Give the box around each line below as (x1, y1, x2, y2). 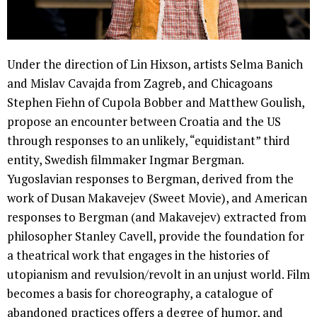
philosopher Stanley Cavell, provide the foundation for (7, 227, 304, 244)
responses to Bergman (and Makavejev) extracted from (7, 208, 306, 225)
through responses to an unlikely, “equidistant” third (7, 132, 290, 149)
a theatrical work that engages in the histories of (7, 246, 269, 263)
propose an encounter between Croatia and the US (7, 113, 281, 129)
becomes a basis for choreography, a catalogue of (7, 284, 272, 301)
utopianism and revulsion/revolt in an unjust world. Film (7, 265, 310, 282)
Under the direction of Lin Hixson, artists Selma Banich (7, 55, 303, 72)
